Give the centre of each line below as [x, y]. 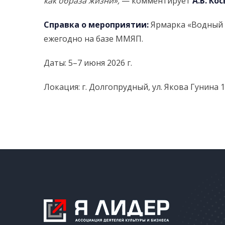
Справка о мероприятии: [96, 24]
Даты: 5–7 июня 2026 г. [88, 63]
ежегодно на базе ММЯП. [93, 38]
